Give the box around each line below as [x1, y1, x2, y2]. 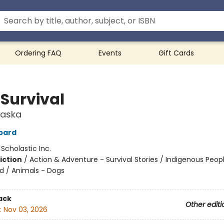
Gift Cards [158, 48, 194, 58]
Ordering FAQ [15, 48, 61, 58]
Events [98, 48, 121, 58]
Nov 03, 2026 [3, 204, 47, 215]
